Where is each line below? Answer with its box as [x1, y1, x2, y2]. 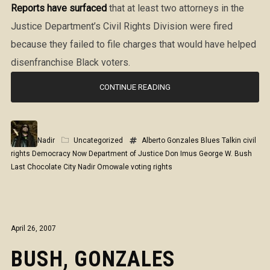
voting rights [130, 163, 172, 171]
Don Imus [165, 149, 197, 158]
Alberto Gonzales [141, 136, 199, 145]
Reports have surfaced [10, 2, 107, 14]
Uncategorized [73, 136, 123, 145]
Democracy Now [31, 149, 87, 158]
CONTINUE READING [99, 83, 171, 92]
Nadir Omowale [77, 163, 129, 171]
